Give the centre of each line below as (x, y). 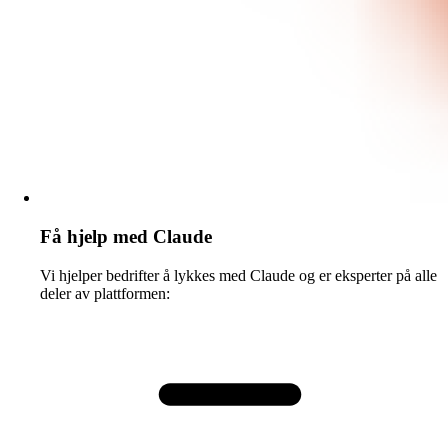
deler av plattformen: (105, 293)
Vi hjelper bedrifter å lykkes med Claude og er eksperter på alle (238, 275)
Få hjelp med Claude (126, 237)
